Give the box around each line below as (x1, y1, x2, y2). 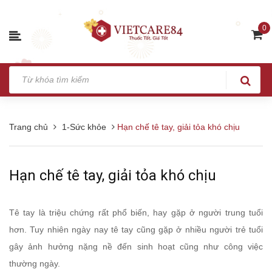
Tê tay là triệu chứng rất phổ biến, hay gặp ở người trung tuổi (9, 207, 263, 217)
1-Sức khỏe (62, 121, 106, 132)
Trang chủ (9, 121, 48, 132)
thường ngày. (9, 258, 60, 268)
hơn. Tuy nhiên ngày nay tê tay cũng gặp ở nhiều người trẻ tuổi (9, 224, 263, 234)
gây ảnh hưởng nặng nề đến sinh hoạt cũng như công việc (9, 241, 263, 251)
